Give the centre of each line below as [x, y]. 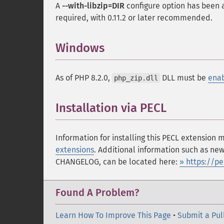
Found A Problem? [97, 192]
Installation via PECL [111, 108]
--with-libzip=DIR [93, 6]
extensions [75, 150]
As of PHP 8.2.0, [84, 78]
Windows [80, 48]
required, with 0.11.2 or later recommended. [134, 18]
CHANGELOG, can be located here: [117, 162]
